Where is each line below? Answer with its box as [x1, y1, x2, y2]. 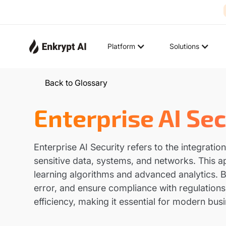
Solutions [169, 42, 199, 50]
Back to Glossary [45, 78, 108, 88]
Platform [107, 42, 135, 50]
